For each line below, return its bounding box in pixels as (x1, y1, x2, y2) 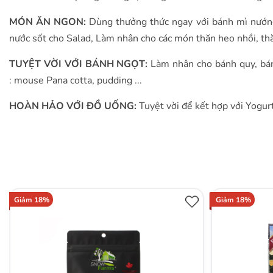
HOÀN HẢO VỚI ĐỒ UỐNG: (9, 99, 139, 113)
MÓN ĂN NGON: (9, 15, 90, 29)
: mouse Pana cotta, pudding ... (9, 74, 142, 87)
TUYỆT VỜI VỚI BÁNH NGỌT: (9, 57, 151, 71)
